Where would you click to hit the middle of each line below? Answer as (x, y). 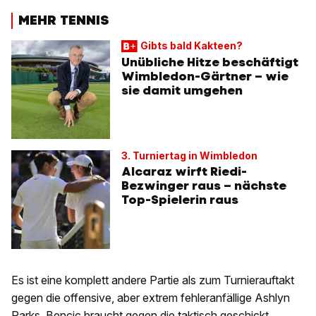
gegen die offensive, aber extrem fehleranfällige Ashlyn (151, 297)
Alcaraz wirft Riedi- (184, 171)
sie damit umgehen (182, 90)
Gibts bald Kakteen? (191, 45)
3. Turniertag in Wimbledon (189, 155)
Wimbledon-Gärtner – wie (205, 76)
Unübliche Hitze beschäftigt (210, 62)
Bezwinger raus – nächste (204, 185)
